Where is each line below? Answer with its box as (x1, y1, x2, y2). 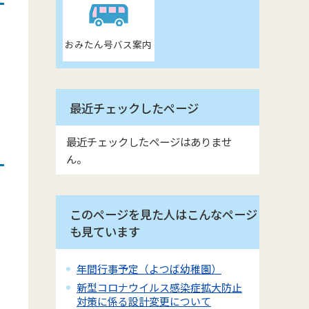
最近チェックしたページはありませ (66, 134, 232, 150)
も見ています (70, 223, 140, 241)
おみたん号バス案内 (65, 37, 152, 52)
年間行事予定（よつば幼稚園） (77, 261, 221, 276)
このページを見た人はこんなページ (70, 206, 257, 223)
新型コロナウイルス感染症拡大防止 (77, 280, 242, 295)
